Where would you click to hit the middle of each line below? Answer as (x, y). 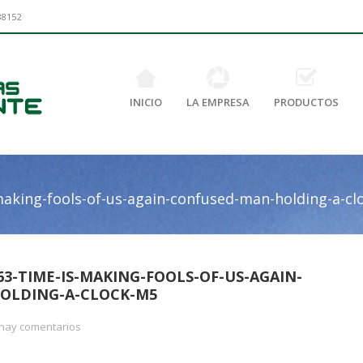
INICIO (146, 102)
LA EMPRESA (218, 102)
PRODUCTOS (306, 102)
